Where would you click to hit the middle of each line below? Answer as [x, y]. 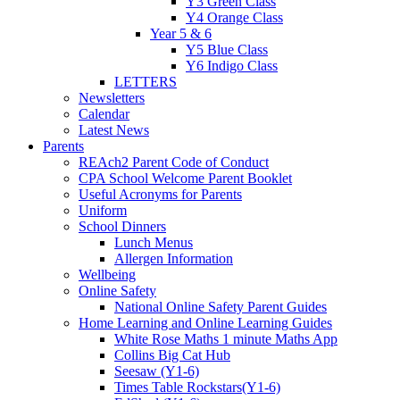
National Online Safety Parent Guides [221, 307]
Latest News [114, 130]
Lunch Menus [154, 243]
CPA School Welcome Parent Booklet [185, 179]
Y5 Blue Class [227, 50]
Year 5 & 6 [181, 34]
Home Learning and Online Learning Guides [205, 323]
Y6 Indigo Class [232, 66]
